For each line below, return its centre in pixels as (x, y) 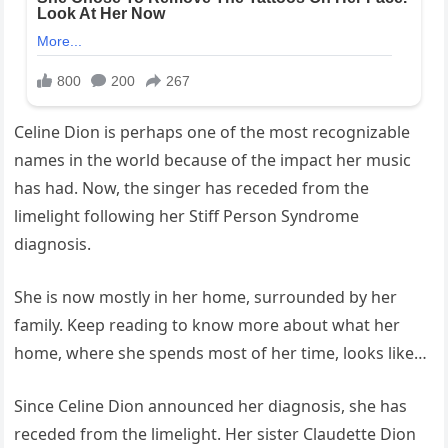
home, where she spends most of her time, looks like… (221, 353)
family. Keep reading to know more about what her (207, 325)
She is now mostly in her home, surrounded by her (206, 297)
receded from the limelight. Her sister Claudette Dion (215, 434)
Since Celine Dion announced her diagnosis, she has (211, 406)
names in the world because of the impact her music (213, 160)
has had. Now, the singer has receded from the (192, 188)
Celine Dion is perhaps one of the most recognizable (212, 132)
